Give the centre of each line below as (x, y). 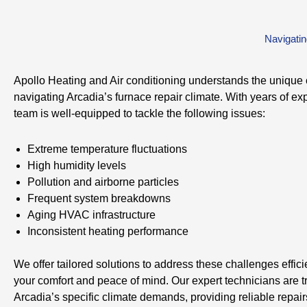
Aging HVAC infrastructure (91, 215)
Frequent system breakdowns (99, 198)
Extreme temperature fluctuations (107, 149)
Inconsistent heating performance (108, 231)
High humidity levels (77, 165)
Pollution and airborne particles (103, 182)
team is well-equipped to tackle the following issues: (139, 113)
